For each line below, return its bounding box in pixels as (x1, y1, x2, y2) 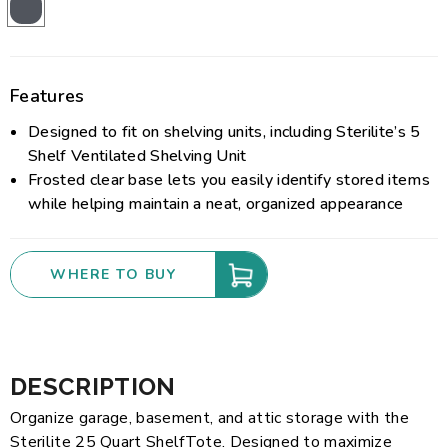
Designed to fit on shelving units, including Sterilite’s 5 (28, 121, 421, 143)
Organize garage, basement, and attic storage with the (10, 407, 409, 429)
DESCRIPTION (10, 372, 176, 401)
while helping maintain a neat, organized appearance (28, 193, 404, 215)
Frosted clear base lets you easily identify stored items (28, 169, 430, 191)
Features (10, 84, 85, 108)
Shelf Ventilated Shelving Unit (28, 145, 247, 167)
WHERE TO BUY (50, 265, 176, 284)
